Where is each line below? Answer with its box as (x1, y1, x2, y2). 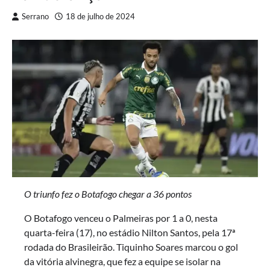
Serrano (22, 12, 49, 22)
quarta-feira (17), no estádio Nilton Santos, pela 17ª (24, 226, 235, 238)
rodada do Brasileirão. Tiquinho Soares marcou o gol (24, 240, 238, 253)
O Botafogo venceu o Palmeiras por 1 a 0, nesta (24, 212, 218, 224)
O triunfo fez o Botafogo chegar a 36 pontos (24, 187, 192, 199)
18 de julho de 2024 (66, 12, 135, 22)
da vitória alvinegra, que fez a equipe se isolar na (24, 255, 221, 267)
